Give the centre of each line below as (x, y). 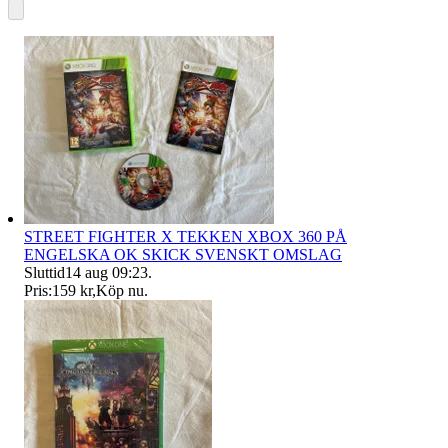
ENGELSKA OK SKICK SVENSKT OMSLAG (183, 254)
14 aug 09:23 (106, 272)
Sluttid (44, 272)
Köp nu (120, 290)
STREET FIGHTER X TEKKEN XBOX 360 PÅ (185, 236)
